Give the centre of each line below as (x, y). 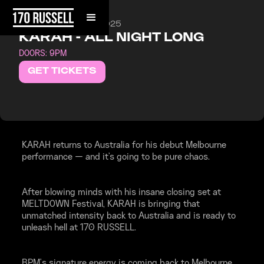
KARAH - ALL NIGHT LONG (111, 38)
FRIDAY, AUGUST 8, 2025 (70, 24)
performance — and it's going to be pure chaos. (115, 157)
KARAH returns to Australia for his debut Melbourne (124, 146)
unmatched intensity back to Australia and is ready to (128, 216)
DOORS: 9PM (43, 54)
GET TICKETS (62, 72)
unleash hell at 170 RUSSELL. (79, 228)
